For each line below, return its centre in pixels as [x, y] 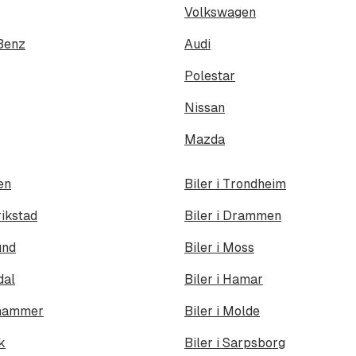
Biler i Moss [219, 247]
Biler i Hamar [224, 279]
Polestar [210, 75]
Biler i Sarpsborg [235, 342]
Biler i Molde [222, 311]
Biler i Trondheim [235, 184]
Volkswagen [220, 12]
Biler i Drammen [233, 215]
